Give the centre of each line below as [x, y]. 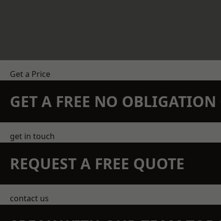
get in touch [32, 136]
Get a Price [30, 74]
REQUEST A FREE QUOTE [97, 164]
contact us [29, 198]
